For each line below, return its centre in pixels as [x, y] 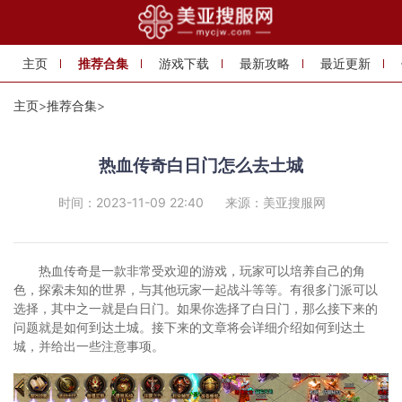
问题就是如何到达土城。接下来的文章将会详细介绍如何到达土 [189, 328]
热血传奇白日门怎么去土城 [201, 166]
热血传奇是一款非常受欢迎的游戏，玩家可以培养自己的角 [202, 271]
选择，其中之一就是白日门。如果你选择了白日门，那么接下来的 [196, 309]
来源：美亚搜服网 [275, 203]
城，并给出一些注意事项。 [89, 346]
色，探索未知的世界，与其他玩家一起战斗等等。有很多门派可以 [196, 290]
